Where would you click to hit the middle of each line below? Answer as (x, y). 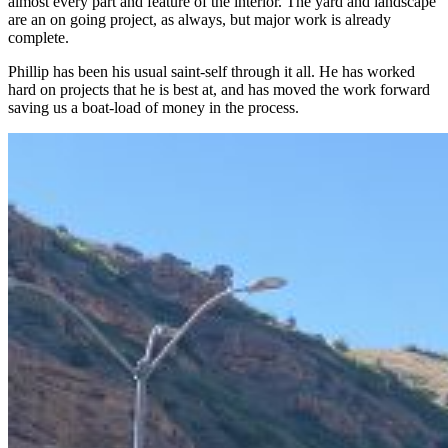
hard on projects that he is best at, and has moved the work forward (219, 90)
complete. (38, 38)
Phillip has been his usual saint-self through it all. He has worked (211, 72)
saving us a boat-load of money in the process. (153, 108)
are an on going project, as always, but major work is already (199, 20)
